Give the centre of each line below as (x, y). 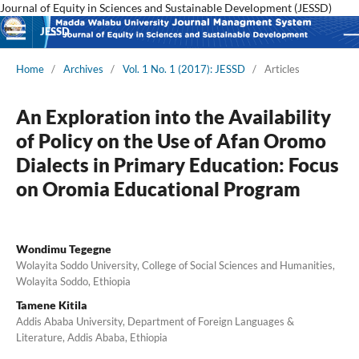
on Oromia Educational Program (158, 188)
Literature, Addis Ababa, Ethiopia (91, 337)
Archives (83, 69)
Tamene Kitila (51, 305)
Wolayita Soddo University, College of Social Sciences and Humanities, (175, 265)
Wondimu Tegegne (63, 248)
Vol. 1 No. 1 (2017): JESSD (184, 69)
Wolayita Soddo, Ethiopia (73, 281)
